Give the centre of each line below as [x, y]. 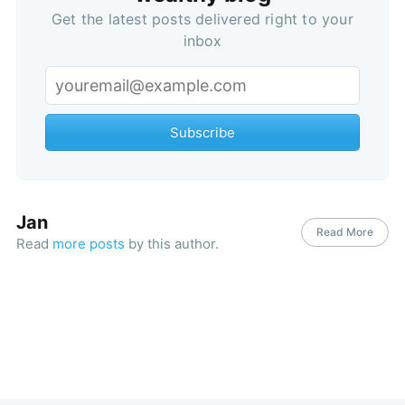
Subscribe [202, 132]
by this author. [171, 243]
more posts [88, 243]
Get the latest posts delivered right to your [202, 19]
